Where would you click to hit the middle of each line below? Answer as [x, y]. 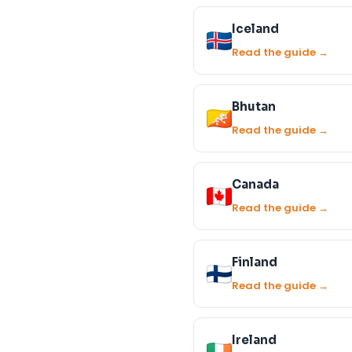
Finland [255, 262]
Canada [255, 184]
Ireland [254, 340]
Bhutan [254, 106]
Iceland [255, 29]
